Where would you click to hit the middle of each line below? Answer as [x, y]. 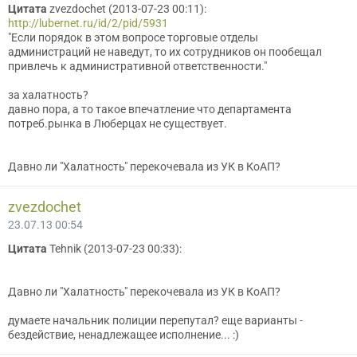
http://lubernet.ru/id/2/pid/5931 [88, 23]
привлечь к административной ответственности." [137, 66]
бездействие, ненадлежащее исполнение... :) [124, 335]
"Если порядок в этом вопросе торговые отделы [133, 37]
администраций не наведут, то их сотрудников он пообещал [165, 52]
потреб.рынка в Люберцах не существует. [118, 124]
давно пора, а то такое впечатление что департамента [150, 109]
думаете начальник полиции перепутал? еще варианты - [155, 320]
